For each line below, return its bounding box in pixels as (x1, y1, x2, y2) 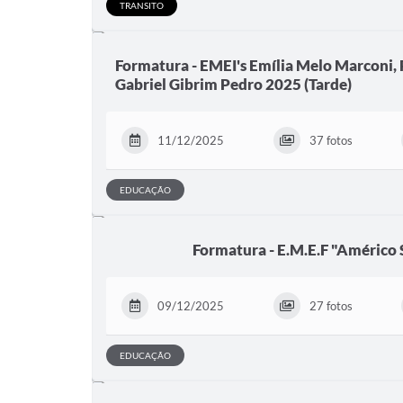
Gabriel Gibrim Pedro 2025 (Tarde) (115, 74, 352, 94)
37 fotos (309, 132, 353, 148)
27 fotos (309, 298, 353, 313)
